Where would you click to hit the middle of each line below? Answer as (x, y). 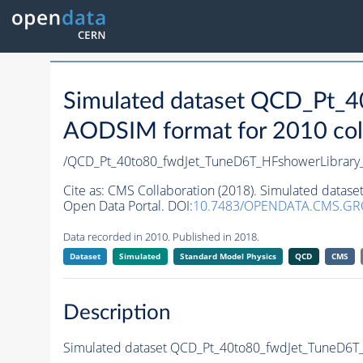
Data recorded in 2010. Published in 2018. (161, 237)
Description (117, 312)
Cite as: (85, 191)
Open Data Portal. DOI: (128, 206)
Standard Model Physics (228, 256)
